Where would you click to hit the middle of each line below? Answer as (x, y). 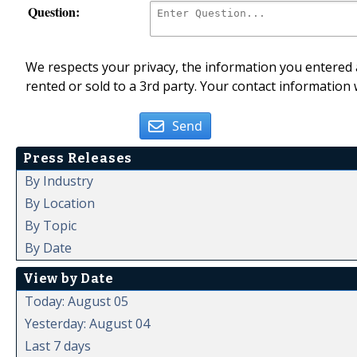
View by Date (69, 279)
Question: (54, 11)
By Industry (59, 181)
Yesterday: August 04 (87, 324)
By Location (60, 204)
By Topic (51, 226)
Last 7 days (58, 346)
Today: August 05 (76, 302)
